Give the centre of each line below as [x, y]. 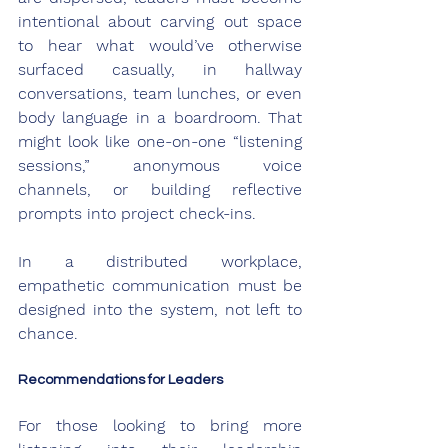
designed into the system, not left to [160, 309]
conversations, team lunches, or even [160, 93]
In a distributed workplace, [160, 261]
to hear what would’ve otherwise [160, 45]
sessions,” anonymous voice [160, 165]
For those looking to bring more [160, 425]
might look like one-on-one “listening [160, 141]
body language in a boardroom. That [160, 117]
